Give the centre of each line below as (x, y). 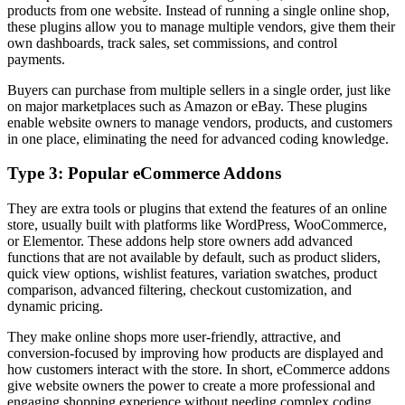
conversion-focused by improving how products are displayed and (195, 353)
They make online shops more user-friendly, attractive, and (174, 337)
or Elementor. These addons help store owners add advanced (180, 241)
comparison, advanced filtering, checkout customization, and (179, 290)
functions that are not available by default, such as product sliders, (194, 257)
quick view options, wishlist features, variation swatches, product (192, 273)
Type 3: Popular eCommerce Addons (144, 174)
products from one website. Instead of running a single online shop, (198, 10)
